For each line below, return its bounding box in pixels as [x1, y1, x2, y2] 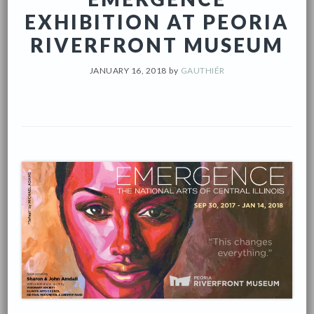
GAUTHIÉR [180, 65, 225, 76]
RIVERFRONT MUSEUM [30, 33, 284, 57]
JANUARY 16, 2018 [89, 65, 167, 76]
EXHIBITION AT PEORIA [25, 10, 289, 34]
